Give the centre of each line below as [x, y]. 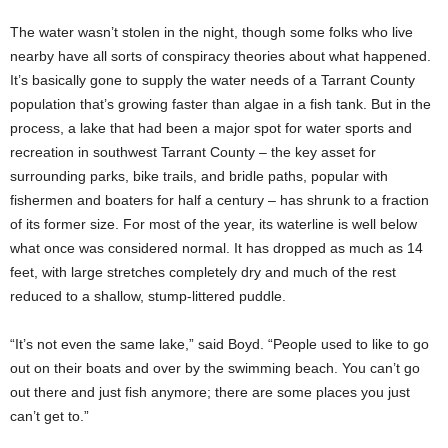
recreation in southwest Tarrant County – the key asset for [193, 152]
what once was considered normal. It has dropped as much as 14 [216, 248]
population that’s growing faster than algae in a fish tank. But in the [220, 104]
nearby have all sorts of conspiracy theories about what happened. [220, 56]
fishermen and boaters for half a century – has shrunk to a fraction [219, 200]
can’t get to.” [49, 416]
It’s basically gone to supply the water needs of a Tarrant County [212, 80]
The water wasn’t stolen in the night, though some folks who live [211, 32]
